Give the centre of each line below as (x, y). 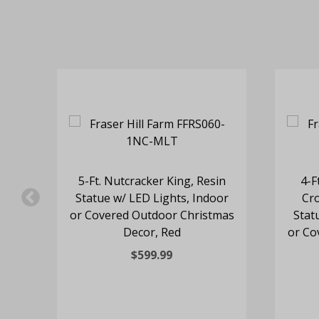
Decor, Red (152, 232)
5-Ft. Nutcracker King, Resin (152, 181)
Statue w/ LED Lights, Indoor (152, 198)
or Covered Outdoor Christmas (152, 215)
